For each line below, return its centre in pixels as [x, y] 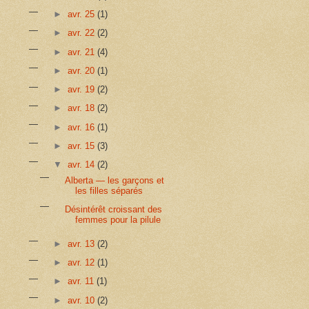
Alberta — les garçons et [114, 180]
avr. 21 [82, 52]
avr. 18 [82, 108]
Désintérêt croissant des [113, 209]
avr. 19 [82, 90]
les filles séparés [109, 190]
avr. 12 [82, 263]
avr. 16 [82, 127]
